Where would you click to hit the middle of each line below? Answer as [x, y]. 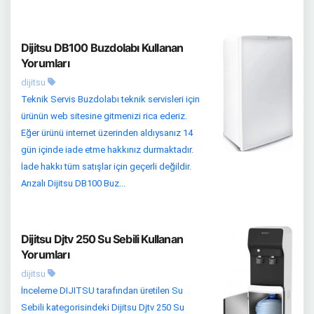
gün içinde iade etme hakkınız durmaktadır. [107, 150]
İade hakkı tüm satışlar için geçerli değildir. [106, 167]
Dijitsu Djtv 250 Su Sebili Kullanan [102, 239]
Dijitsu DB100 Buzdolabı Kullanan [102, 48]
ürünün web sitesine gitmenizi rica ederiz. [104, 116]
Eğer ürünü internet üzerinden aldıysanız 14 [107, 133]
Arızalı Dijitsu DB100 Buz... [73, 184]
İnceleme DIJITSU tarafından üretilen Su [102, 291]
